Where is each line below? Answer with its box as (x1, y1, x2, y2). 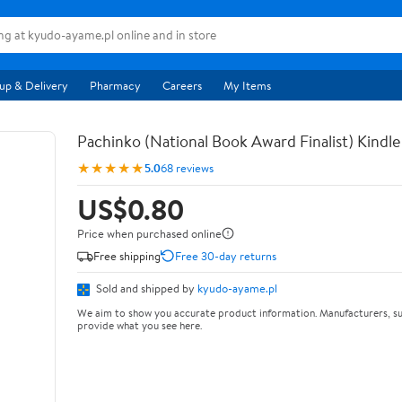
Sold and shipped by (93, 280, 197, 296)
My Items (223, 77, 271, 93)
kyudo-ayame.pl (197, 280, 277, 296)
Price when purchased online (77, 225, 222, 241)
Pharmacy (90, 77, 141, 93)
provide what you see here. (77, 317, 202, 333)
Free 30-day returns (175, 247, 276, 264)
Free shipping (93, 247, 161, 264)
